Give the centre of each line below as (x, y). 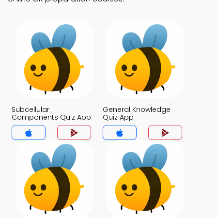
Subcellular (31, 109)
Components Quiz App (51, 117)
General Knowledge (137, 109)
